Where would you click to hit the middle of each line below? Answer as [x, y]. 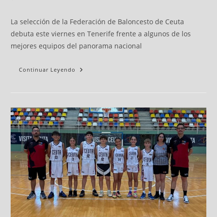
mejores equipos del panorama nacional [77, 46]
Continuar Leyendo [47, 69]
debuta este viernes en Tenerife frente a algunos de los [101, 33]
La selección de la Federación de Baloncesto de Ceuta [98, 21]
